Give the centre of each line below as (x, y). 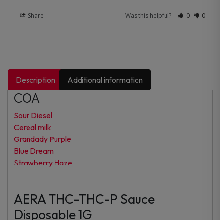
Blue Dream (34, 151)
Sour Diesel (33, 115)
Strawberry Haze (43, 162)
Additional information (105, 79)
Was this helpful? (149, 15)
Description (36, 79)
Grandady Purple (42, 139)
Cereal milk (32, 127)
